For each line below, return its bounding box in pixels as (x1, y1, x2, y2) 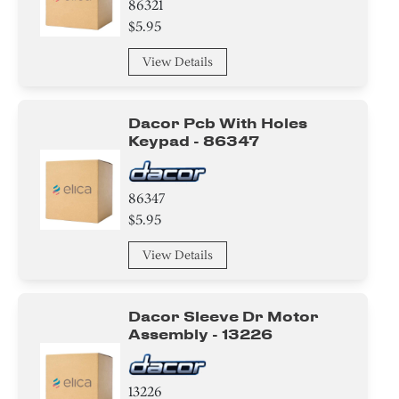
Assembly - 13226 (128, 326, 273, 342)
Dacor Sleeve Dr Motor (128, 308, 320, 324)
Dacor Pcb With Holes (128, 115, 308, 131)
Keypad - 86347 (128, 133, 260, 149)
